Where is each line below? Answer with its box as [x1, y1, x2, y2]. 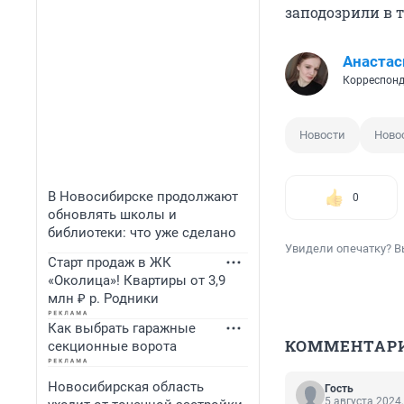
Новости [299, 128, 345, 142]
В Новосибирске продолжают [48, 188, 238, 205]
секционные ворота [48, 338, 177, 354]
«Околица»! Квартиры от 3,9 [48, 272, 225, 289]
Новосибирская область [48, 379, 204, 395]
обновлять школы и [48, 207, 177, 223]
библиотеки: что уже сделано [48, 225, 236, 241]
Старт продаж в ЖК [48, 254, 171, 271]
